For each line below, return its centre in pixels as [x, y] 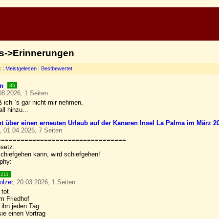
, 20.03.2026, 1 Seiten [44, 182]
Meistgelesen [21, 68]
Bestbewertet [57, 68]
